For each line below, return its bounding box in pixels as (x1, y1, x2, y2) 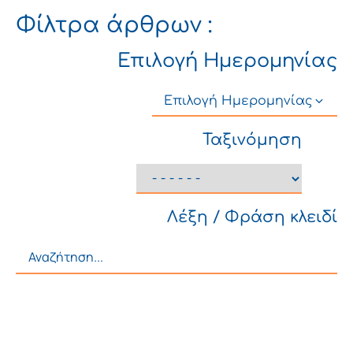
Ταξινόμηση (203, 131, 302, 150)
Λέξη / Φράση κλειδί (167, 208, 337, 227)
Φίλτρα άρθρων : (16, 13, 212, 39)
